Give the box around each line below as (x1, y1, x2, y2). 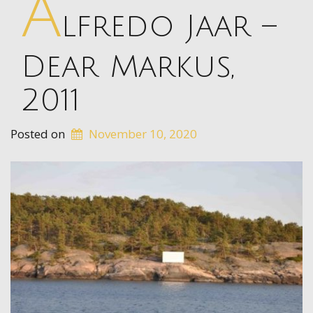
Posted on (10, 126, 68, 142)
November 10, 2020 (88, 126, 197, 142)
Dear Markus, (21, 50, 234, 84)
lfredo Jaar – (61, 10, 277, 43)
